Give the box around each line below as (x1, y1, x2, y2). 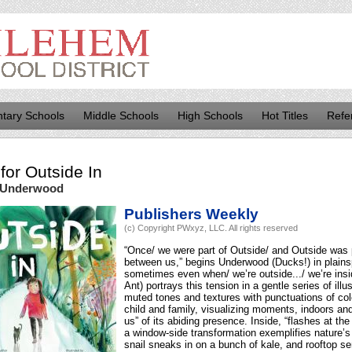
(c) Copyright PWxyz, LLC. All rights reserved (124, 223, 298, 233)
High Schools (178, 109, 243, 122)
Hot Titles (262, 109, 308, 122)
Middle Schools (83, 109, 159, 122)
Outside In (25, 162, 102, 181)
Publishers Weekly (124, 206, 258, 223)
